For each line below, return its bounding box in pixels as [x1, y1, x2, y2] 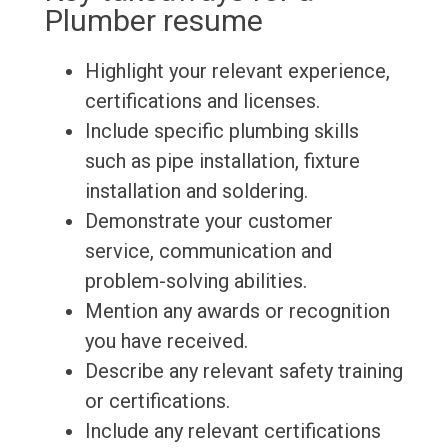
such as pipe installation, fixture [84, 149, 360, 174]
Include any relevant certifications [84, 419, 381, 444]
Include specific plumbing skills [84, 119, 359, 144]
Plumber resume [44, 3, 263, 39]
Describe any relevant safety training [84, 359, 403, 384]
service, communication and [84, 239, 332, 264]
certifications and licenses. [84, 89, 320, 114]
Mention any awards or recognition [84, 299, 390, 324]
